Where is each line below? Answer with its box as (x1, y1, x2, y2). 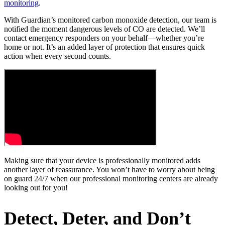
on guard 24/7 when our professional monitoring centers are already (4, 174, 218, 183)
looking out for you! (4, 183, 68, 192)
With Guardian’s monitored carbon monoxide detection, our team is (4, 15, 216, 24)
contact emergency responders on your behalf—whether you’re (4, 33, 204, 42)
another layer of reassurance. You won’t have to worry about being (4, 165, 215, 174)
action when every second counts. (4, 51, 111, 60)
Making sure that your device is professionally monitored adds (4, 156, 200, 165)
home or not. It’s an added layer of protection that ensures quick (4, 42, 205, 51)
